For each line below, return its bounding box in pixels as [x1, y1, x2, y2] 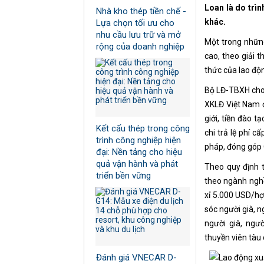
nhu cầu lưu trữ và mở [96, 29, 181, 41]
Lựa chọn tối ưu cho [96, 18, 174, 29]
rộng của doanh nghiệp [96, 41, 184, 52]
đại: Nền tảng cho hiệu [96, 147, 182, 158]
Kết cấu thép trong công [96, 123, 190, 134]
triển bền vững [96, 170, 151, 181]
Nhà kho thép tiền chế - [96, 6, 186, 17]
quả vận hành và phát [96, 159, 178, 170]
